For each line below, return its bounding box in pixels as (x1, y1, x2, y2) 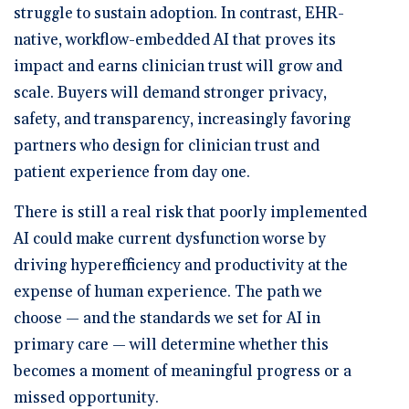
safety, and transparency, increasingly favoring (14, 109, 351, 130)
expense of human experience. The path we (14, 281, 322, 302)
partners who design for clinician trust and (14, 135, 320, 156)
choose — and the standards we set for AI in (14, 308, 320, 329)
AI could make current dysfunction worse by (14, 228, 326, 249)
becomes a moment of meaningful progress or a (14, 361, 351, 382)
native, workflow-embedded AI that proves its (14, 29, 336, 50)
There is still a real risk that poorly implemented (14, 202, 367, 223)
